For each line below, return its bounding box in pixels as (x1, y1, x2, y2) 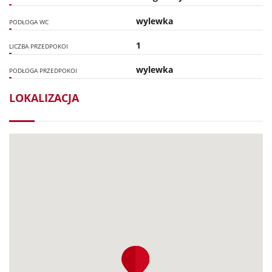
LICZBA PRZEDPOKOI (9, 42, 68, 51)
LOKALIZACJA (9, 90, 79, 106)
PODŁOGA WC (9, 18, 49, 27)
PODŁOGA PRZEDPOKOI (9, 67, 77, 75)
